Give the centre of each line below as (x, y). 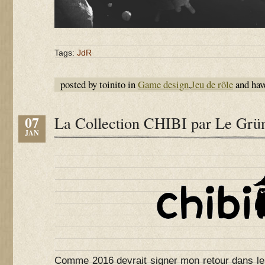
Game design (163, 84)
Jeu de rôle (212, 84)
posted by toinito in (99, 84)
